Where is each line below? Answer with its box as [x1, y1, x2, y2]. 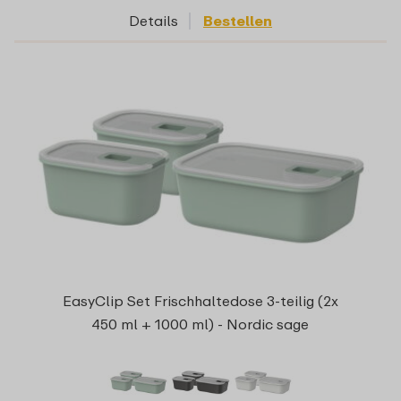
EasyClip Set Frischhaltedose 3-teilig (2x [62, 292, 338, 311]
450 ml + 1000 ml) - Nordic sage [91, 315, 310, 334]
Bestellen [203, 11, 272, 30]
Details [129, 11, 178, 30]
